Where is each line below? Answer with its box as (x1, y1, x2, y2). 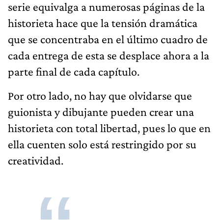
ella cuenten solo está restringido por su (8, 137, 196, 151)
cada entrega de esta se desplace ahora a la (8, 48, 209, 62)
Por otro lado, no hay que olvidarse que (8, 88, 192, 102)
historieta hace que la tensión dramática (8, 16, 197, 29)
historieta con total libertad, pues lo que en (8, 121, 211, 135)
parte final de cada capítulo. (8, 64, 139, 78)
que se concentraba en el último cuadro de (8, 32, 208, 46)
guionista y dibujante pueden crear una (8, 105, 194, 118)
